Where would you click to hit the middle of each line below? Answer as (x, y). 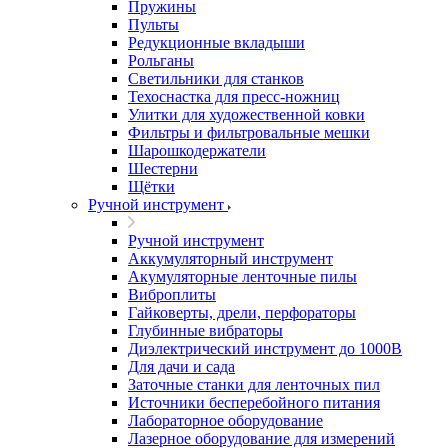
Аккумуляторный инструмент (230, 258)
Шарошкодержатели (197, 150)
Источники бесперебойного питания (254, 402)
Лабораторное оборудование (225, 420)
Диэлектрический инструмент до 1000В (265, 348)
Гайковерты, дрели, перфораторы (242, 312)
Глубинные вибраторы (205, 330)
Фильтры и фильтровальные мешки (249, 132)
